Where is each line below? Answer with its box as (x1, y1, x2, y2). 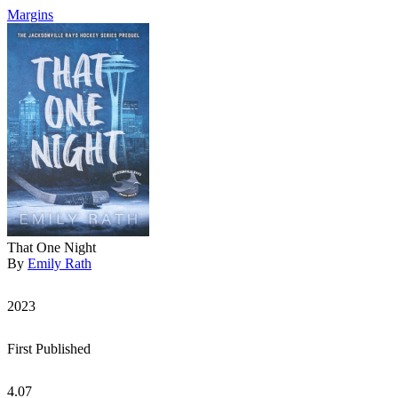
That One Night (7, 240, 96, 255)
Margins (7, 7, 53, 22)
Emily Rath (28, 256, 92, 271)
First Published (7, 341, 91, 356)
